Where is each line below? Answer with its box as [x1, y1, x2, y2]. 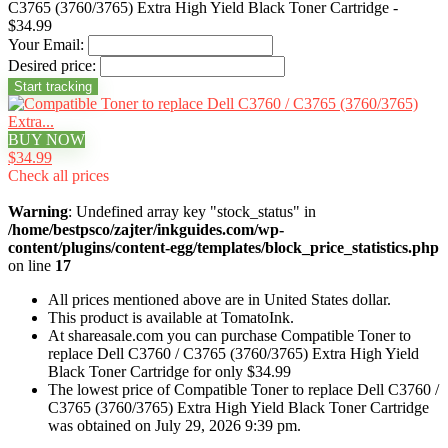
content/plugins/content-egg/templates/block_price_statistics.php [8, 239, 439, 256]
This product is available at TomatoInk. [48, 309, 294, 326]
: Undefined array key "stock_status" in [68, 203, 316, 220]
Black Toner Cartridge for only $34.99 [48, 363, 291, 380]
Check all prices [8, 167, 109, 184]
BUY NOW [8, 131, 85, 148]
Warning [8, 203, 68, 220]
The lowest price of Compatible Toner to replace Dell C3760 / [48, 381, 439, 398]
